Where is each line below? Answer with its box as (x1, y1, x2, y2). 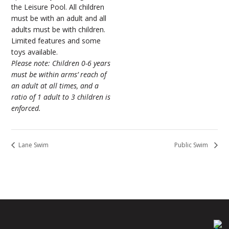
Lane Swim (17, 141, 49, 150)
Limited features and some (11, 36, 101, 45)
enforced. (11, 103, 41, 113)
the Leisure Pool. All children (11, 2, 105, 12)
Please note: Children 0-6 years (11, 58, 111, 68)
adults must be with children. (11, 25, 106, 34)
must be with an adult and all (11, 13, 107, 23)
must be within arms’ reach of (11, 70, 107, 79)
